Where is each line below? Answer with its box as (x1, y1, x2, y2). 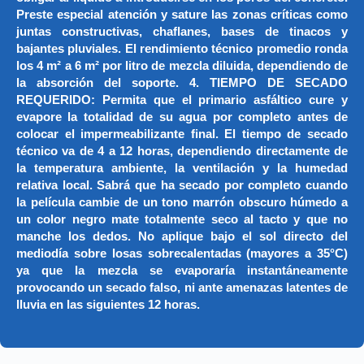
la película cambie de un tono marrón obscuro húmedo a (16, 196, 348, 210)
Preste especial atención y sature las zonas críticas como (16, 8, 348, 22)
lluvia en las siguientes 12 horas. (16, 298, 200, 312)
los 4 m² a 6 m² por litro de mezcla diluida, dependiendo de (16, 59, 348, 73)
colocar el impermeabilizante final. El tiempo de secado (16, 128, 348, 141)
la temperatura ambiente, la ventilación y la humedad (16, 162, 348, 175)
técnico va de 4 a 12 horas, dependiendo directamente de (16, 145, 348, 158)
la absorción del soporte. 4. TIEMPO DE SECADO (16, 76, 348, 90)
